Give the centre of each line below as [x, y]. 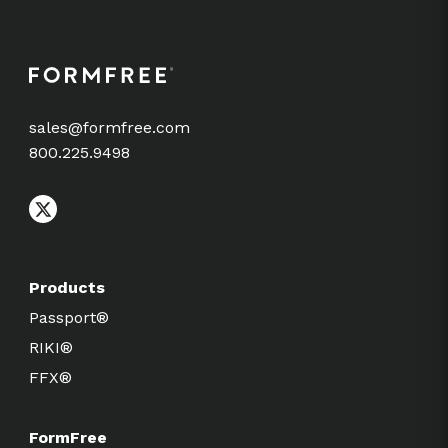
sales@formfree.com [109, 128]
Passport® [69, 318]
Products [67, 288]
